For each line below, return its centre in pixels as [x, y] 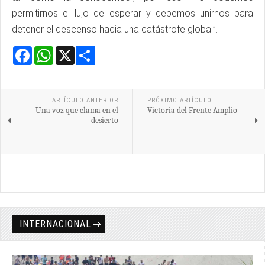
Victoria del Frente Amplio [192, 111]
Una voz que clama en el [77, 111]
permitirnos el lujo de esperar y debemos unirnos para [132, 14]
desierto [104, 121]
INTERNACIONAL [55, 224]
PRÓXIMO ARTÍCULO [179, 101]
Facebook [54, 51]
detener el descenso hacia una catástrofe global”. [115, 30]
